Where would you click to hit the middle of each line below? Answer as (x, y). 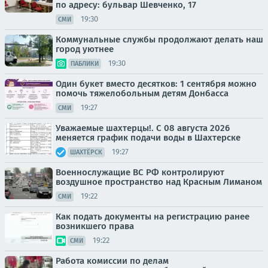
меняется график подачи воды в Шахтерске (148, 137)
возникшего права (95, 226)
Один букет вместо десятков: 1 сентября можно (156, 83)
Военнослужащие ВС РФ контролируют (140, 172)
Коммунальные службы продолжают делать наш (159, 39)
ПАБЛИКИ (85, 63)
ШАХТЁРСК (86, 152)
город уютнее (85, 49)
